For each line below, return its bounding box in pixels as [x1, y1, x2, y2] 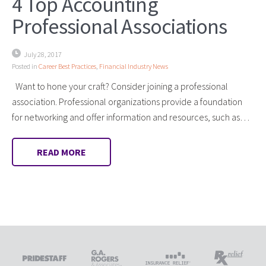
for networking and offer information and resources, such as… [12, 110, 249, 123]
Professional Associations [12, 12, 227, 40]
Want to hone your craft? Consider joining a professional [12, 80, 228, 92]
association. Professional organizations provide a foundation [12, 95, 242, 107]
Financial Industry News [99, 61, 168, 71]
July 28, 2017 [24, 49, 62, 59]
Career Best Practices [39, 61, 96, 71]
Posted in [12, 61, 39, 71]
